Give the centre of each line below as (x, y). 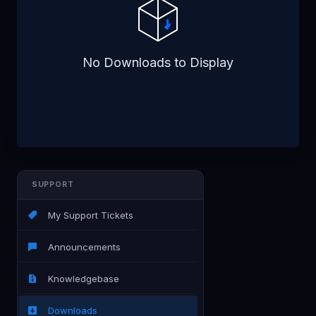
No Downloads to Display (158, 62)
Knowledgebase (81, 279)
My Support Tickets (88, 215)
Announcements (81, 247)
